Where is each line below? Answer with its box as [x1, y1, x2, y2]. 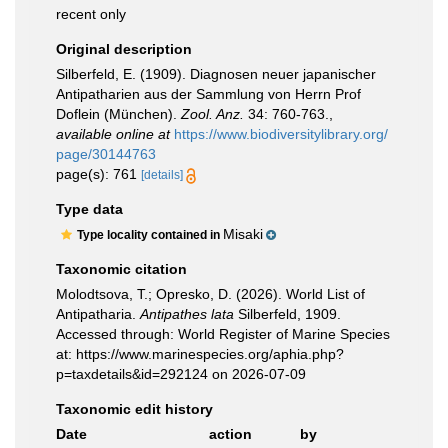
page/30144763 [56, 146, 156, 162]
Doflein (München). [56, 106, 181, 122]
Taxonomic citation [56, 261, 187, 277]
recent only [56, 6, 126, 22]
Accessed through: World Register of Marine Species [56, 326, 390, 342]
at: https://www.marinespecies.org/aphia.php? [56, 346, 344, 362]
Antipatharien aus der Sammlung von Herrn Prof [56, 86, 361, 102]
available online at [56, 126, 170, 142]
